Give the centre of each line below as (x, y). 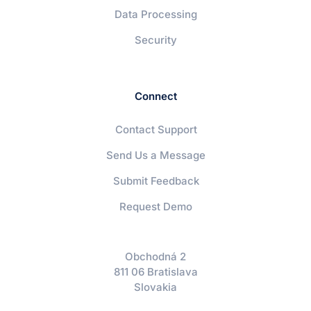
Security (156, 40)
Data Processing (156, 15)
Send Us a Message (156, 155)
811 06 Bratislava (155, 272)
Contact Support (156, 130)
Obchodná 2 (155, 257)
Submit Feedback (156, 181)
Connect (155, 96)
